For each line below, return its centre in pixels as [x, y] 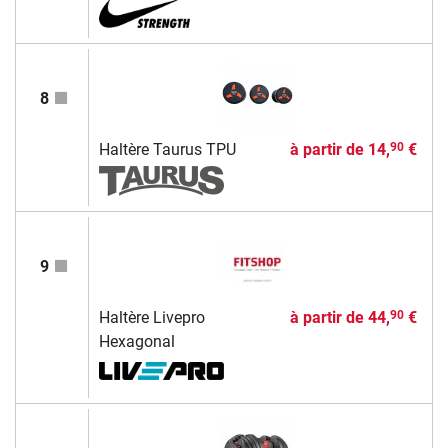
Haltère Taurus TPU [167, 149]
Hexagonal [136, 341]
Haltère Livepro [151, 317]
